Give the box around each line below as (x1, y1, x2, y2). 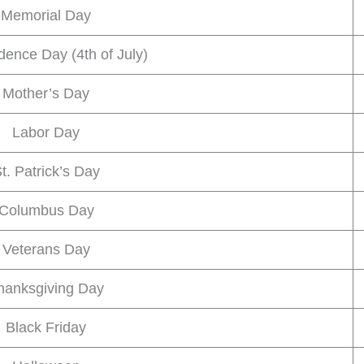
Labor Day (12, 123, 80, 141)
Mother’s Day (2, 84, 89, 102)
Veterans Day (2, 240, 90, 258)
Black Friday (6, 318, 86, 336)
